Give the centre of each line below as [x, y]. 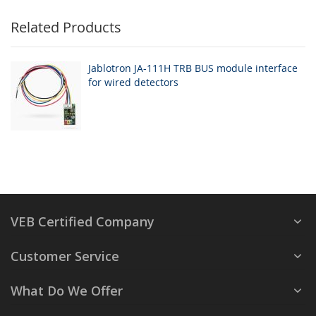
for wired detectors [133, 82]
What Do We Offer [67, 291]
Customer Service [65, 256]
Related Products [66, 27]
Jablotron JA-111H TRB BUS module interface [193, 68]
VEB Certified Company [83, 221]
